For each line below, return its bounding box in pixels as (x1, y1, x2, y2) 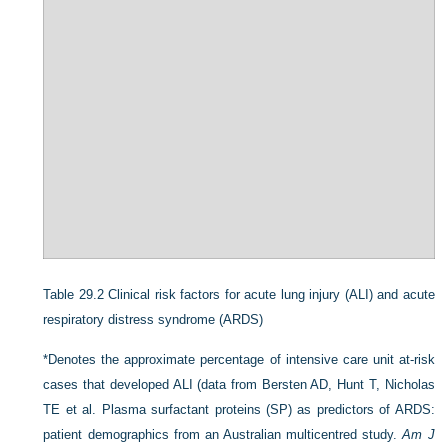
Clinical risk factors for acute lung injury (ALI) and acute (108, 287, 435, 303)
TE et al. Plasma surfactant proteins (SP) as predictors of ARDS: (43, 402, 435, 418)
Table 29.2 (43, 287, 104, 303)
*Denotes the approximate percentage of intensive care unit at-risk (43, 352, 435, 368)
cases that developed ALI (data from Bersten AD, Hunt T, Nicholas (43, 377, 435, 393)
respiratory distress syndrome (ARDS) (43, 312, 264, 328)
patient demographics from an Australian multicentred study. (43, 427, 403, 443)
